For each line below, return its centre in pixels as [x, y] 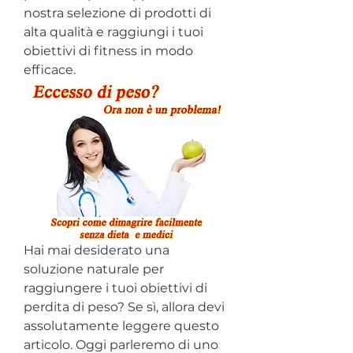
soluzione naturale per [94, 269]
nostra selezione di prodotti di [117, 13]
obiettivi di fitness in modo [108, 51]
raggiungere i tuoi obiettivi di [115, 288]
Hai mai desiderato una [97, 250]
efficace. [50, 70]
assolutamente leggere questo [121, 325]
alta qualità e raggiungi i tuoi [113, 32]
